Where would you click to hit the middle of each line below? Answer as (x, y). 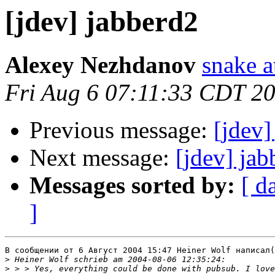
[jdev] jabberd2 (102, 21)
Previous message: (122, 130)
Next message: (103, 158)
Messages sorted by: (132, 185)
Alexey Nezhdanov (100, 65)
